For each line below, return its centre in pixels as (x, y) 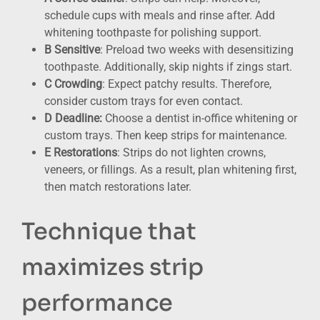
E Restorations (81, 152)
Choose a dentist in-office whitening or (200, 118)
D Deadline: (73, 118)
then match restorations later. (118, 186)
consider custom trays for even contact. (144, 101)
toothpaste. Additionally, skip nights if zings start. (168, 66)
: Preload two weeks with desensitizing (197, 49)
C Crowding (73, 84)
